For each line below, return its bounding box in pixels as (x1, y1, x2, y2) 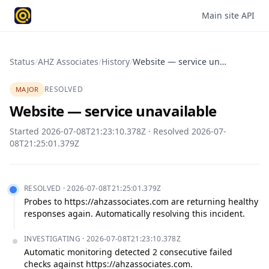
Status (10, 56, 35, 67)
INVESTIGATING (24, 234, 80, 244)
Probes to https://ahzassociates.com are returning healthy (24, 196, 258, 207)
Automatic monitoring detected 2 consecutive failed (24, 246, 232, 258)
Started (10, 125, 41, 137)
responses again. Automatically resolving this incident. (24, 208, 245, 219)
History (101, 56, 130, 67)
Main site (202, 10, 239, 21)
